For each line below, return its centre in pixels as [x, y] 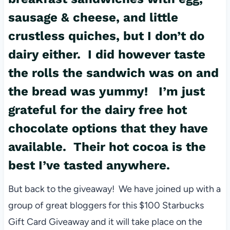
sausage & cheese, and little [93, 18]
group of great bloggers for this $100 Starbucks [106, 206]
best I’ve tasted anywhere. [89, 166]
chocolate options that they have [108, 129]
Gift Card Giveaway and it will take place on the [105, 222]
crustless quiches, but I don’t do [106, 36]
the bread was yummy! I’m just [106, 92]
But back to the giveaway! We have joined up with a [114, 189]
